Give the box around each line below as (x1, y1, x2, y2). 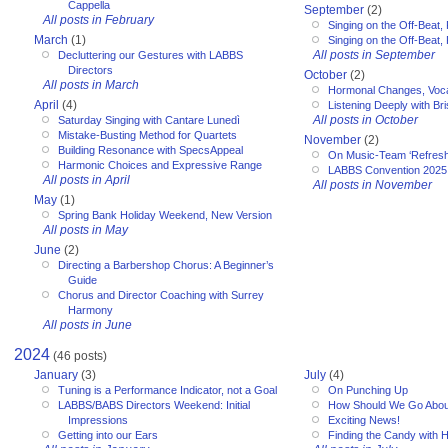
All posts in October (313, 112, 418, 127)
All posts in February (43, 12, 154, 27)
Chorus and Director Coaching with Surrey (58, 288, 264, 301)
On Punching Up (328, 383, 408, 396)
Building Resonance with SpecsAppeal (58, 143, 243, 156)
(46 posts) (50, 349, 107, 364)
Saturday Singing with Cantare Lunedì (58, 113, 240, 126)
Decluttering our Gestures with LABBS (58, 48, 243, 61)
